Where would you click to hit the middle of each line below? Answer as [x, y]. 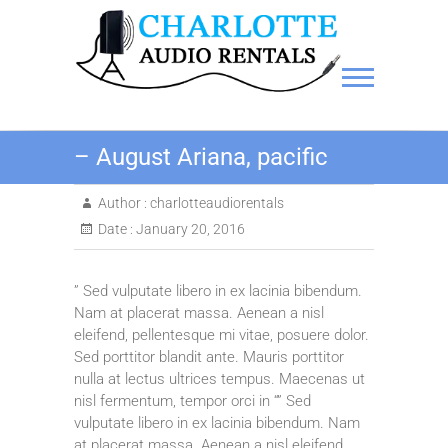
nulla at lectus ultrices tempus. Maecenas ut [219, 378]
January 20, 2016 [189, 228]
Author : [122, 202]
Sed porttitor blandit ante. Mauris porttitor [209, 356]
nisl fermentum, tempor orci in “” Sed [192, 400]
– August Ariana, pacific [201, 156]
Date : [115, 228]
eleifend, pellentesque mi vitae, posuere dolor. [221, 334]
